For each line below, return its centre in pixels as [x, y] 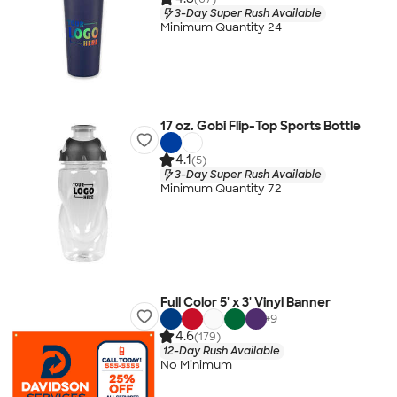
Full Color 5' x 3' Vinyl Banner [245, 302]
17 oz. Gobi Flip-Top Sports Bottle [260, 126]
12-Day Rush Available [221, 350]
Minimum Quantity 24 [221, 27]
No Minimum [196, 365]
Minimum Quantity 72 [221, 189]
